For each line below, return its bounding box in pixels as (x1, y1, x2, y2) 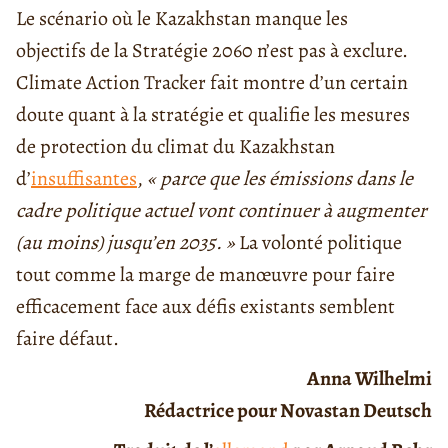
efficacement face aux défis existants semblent (16, 293, 395, 321)
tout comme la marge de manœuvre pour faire (16, 261, 395, 289)
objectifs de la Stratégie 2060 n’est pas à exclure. (16, 37, 408, 65)
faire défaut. (16, 325, 119, 353)
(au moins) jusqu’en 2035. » (16, 229, 235, 257)
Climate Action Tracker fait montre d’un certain (16, 69, 408, 97)
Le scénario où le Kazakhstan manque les (16, 5, 348, 33)
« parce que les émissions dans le (147, 165, 413, 193)
